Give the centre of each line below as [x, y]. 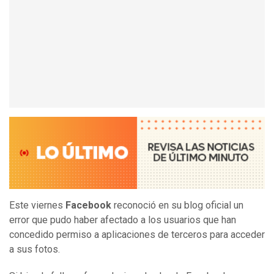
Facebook [90, 206]
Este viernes [37, 206]
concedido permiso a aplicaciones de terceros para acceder [137, 235]
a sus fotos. [36, 250]
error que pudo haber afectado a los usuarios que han [123, 220]
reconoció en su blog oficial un [179, 206]
